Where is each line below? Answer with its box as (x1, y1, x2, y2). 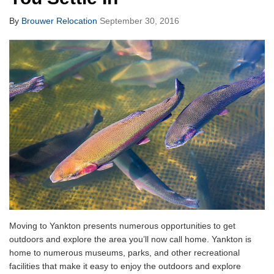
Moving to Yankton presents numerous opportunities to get (9, 220, 235, 231)
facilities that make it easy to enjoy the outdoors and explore (9, 261, 241, 271)
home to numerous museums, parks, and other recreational (9, 247, 240, 257)
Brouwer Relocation (21, 15, 97, 26)
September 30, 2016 (100, 15, 179, 26)
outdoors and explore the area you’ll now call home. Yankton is (9, 234, 251, 244)
